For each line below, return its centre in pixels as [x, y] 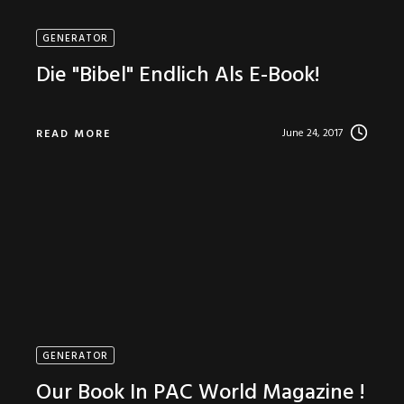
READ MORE [73, 134]
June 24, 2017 [312, 133]
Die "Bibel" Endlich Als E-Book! [178, 76]
